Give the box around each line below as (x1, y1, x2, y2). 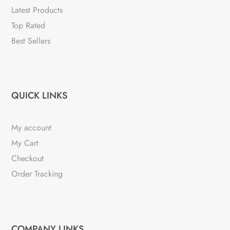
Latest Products (11, 4, 63, 16)
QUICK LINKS (11, 89, 68, 103)
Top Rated (11, 20, 46, 32)
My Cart (11, 137, 39, 149)
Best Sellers (11, 35, 51, 47)
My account (11, 122, 52, 134)
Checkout (11, 152, 44, 165)
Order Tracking (11, 168, 63, 180)
